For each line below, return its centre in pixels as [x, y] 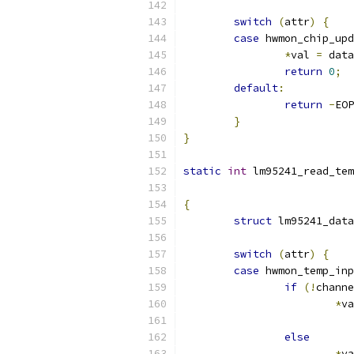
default [256, 88]
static [202, 171]
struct [253, 221]
